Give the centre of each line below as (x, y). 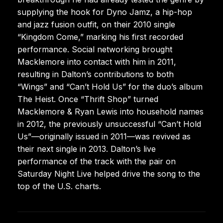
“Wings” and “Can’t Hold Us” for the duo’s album (110, 86)
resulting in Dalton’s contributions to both (96, 74)
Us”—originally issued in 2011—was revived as (104, 136)
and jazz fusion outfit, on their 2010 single (96, 24)
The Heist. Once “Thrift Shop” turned (88, 99)
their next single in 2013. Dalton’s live (87, 149)
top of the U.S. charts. (59, 186)
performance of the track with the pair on (97, 161)
